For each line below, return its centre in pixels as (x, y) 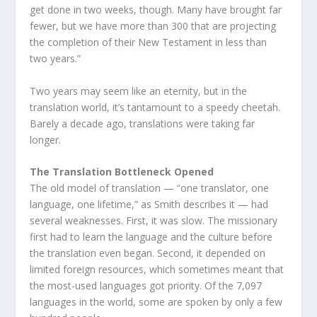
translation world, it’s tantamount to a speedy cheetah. (155, 107)
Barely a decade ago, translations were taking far (143, 123)
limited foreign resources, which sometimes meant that (157, 270)
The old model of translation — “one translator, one (150, 188)
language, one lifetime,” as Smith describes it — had (149, 204)
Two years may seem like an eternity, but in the (139, 91)
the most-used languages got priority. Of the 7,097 (146, 286)
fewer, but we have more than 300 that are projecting (153, 26)
